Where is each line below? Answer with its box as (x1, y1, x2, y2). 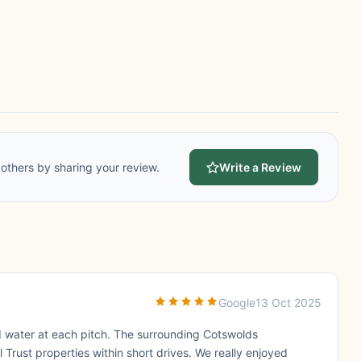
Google (218, 295, 255, 309)
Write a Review (219, 160, 301, 174)
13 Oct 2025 (255, 295, 322, 309)
